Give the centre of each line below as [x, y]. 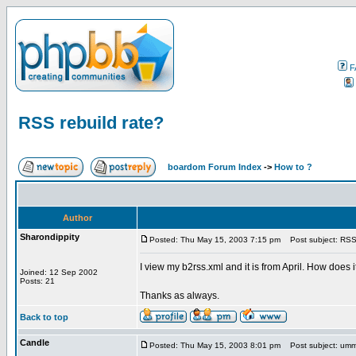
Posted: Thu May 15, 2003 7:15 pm [215, 240]
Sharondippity [50, 237]
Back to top [44, 317]
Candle [35, 342]
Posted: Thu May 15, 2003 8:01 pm [215, 345]
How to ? [293, 167]
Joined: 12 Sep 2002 [59, 272]
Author [77, 218]
